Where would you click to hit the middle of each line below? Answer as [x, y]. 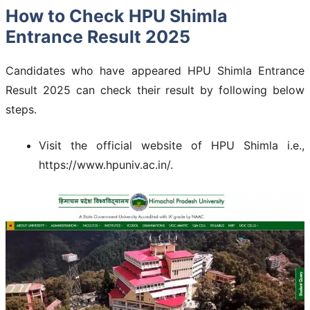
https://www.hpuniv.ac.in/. [106, 165]
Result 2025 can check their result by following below [155, 90]
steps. [21, 110]
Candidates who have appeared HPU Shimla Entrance [155, 71]
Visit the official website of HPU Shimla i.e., [172, 146]
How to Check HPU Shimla [117, 16]
